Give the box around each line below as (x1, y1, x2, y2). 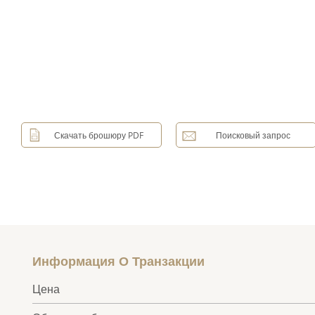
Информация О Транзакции (32, 252, 205, 270)
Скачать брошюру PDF (53, 129, 143, 141)
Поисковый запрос (216, 129, 290, 141)
